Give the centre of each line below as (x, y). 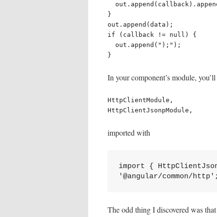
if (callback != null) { (152, 35)
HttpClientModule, (140, 100)
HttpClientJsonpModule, (150, 110)
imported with (129, 132)
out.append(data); (140, 24)
